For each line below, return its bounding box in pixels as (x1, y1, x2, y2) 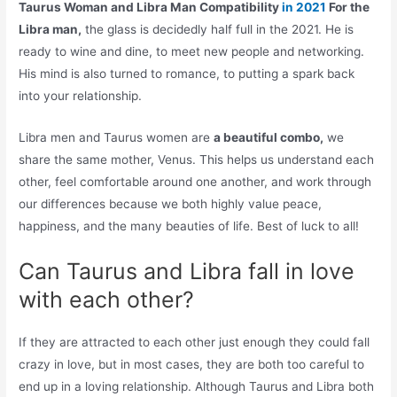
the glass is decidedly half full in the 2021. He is (82, 21, 354, 36)
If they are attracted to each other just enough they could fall (19, 334, 370, 349)
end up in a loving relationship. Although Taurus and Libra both (19, 378, 375, 393)
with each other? (19, 285, 195, 313)
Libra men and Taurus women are (19, 129, 214, 144)
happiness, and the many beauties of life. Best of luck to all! (19, 218, 360, 233)
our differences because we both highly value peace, (19, 196, 323, 211)
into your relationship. (19, 88, 143, 103)
